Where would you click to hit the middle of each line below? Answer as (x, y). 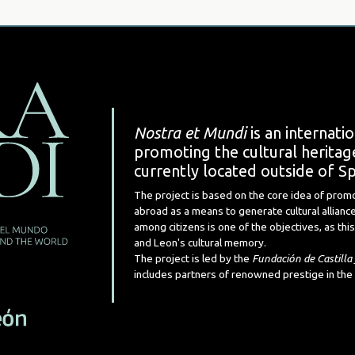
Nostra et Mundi (190, 133)
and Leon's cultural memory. (200, 243)
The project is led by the (193, 259)
